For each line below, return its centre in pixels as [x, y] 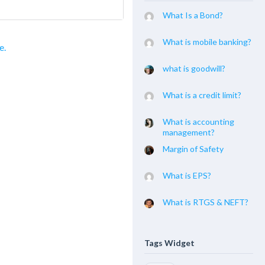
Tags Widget [169, 243]
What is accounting [198, 122]
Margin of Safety [193, 149]
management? [189, 132]
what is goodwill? [194, 68]
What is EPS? [187, 175]
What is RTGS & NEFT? [206, 202]
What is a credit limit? [202, 95]
